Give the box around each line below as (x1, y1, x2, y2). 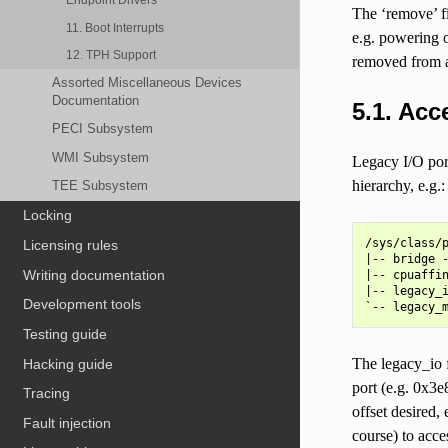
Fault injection (23, 414, 112, 431)
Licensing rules (23, 237, 119, 254)
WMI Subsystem (52, 149, 150, 165)
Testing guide (23, 325, 108, 342)
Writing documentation (23, 266, 166, 283)
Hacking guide (23, 355, 114, 372)
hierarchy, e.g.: (351, 176, 445, 194)
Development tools (23, 296, 142, 313)
